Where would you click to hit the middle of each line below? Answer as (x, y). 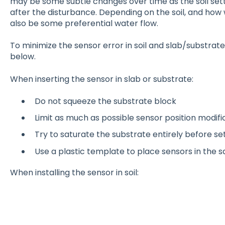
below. (23, 57)
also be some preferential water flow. (84, 23)
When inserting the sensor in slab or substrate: (101, 79)
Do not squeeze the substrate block (105, 101)
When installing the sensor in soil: (74, 172)
